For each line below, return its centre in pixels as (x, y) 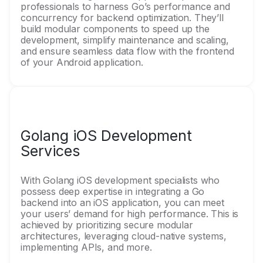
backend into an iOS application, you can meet (122, 203)
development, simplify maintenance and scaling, (125, 40)
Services (50, 151)
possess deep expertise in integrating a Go (113, 191)
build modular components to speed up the (115, 29)
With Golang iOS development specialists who (120, 180)
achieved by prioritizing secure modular (107, 225)
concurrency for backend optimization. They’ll (122, 18)
